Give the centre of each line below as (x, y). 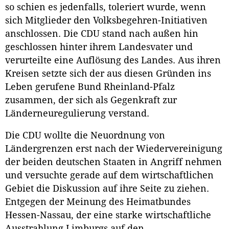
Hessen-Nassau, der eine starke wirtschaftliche (108, 215)
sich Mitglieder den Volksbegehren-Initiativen (106, 20)
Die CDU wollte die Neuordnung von (85, 136)
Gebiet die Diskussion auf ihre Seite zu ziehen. (107, 189)
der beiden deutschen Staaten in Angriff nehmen (113, 162)
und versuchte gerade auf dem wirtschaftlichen (109, 176)
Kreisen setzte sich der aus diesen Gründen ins (108, 73)
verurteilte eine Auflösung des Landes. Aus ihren (113, 60)
